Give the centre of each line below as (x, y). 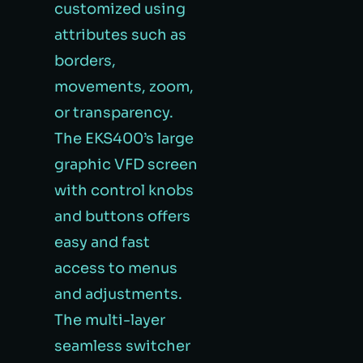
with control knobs (124, 190)
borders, (85, 60)
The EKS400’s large (124, 138)
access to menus (116, 268)
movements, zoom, (124, 86)
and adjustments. (119, 294)
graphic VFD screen (126, 164)
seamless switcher (123, 346)
